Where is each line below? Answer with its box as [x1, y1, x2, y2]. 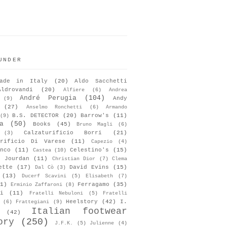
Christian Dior [52, 156, 95, 162]
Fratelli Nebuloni [29, 190, 84, 196]
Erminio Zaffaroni [11, 181, 62, 187]
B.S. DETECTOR [12, 112, 59, 119]
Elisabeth [86, 173, 113, 179]
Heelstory [65, 198, 98, 205]
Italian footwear [31, 206, 128, 216]
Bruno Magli [77, 121, 113, 127]
